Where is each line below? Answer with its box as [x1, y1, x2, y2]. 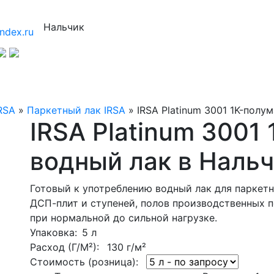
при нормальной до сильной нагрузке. [30, 211, 217, 224]
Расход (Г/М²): [30, 240, 99, 253]
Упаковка [30, 226, 75, 239]
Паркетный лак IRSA [27, 103, 125, 116]
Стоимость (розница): [30, 255, 138, 268]
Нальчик [43, 21, 84, 33]
